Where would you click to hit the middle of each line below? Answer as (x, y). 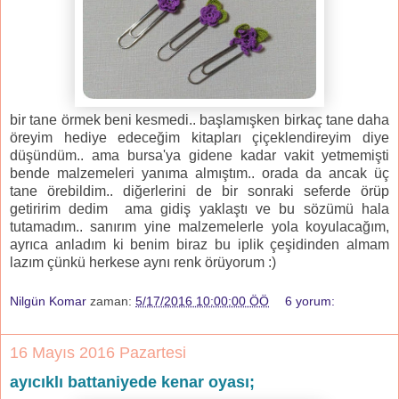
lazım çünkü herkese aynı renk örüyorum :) (143, 263)
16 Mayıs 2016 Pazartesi (98, 352)
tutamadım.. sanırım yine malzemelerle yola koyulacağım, (199, 227)
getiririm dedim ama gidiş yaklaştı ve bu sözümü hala (199, 209)
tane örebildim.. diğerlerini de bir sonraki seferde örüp (199, 191)
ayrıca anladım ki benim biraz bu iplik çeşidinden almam (199, 245)
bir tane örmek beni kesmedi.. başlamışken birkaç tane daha (199, 120)
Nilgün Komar (48, 301)
